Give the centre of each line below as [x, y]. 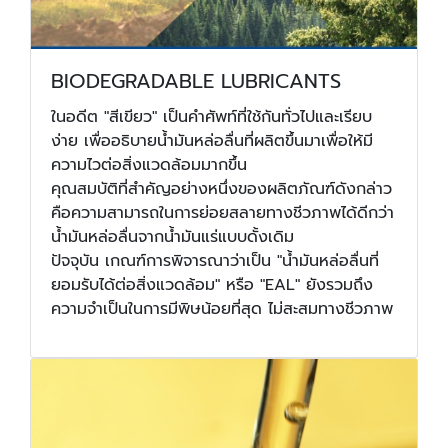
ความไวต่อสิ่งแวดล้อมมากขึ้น [149, 164]
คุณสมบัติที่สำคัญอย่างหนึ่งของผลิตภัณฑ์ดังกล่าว [221, 188]
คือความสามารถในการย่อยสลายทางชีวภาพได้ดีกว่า [222, 212]
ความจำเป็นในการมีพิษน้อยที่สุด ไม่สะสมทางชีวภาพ [222, 308]
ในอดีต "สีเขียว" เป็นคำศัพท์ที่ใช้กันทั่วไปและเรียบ [211, 116]
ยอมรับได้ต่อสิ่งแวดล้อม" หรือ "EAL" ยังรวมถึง [212, 284]
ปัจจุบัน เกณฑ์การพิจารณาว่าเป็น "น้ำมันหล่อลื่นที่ [215, 260]
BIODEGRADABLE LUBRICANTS [196, 80]
